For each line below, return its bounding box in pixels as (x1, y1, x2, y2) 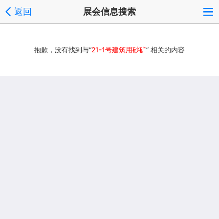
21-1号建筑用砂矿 (91, 45, 146, 54)
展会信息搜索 (83, 6, 136, 17)
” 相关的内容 (146, 45, 185, 54)
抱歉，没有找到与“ (34, 45, 91, 54)
